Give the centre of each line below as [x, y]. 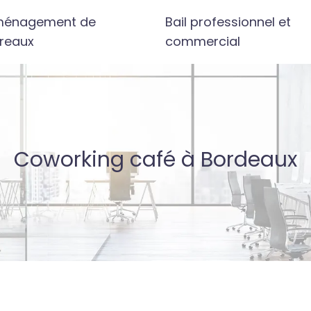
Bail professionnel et [228, 22]
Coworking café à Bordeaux [155, 160]
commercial [203, 41]
